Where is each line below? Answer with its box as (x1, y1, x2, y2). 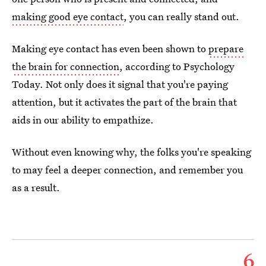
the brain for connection (12, 59, 119, 74)
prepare (208, 42, 243, 56)
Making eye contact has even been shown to (12, 42, 208, 56)
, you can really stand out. (123, 9, 239, 24)
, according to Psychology (119, 59, 235, 74)
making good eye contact (12, 9, 123, 24)
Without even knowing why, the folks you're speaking (12, 145, 251, 159)
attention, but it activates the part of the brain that (12, 95, 237, 109)
